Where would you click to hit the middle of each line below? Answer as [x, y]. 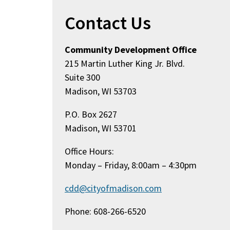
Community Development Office [131, 50]
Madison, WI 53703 [101, 91]
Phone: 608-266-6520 [106, 211]
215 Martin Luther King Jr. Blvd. [126, 63]
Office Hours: [90, 151]
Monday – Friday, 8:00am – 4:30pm [131, 165]
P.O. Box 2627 [91, 114]
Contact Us [108, 23]
